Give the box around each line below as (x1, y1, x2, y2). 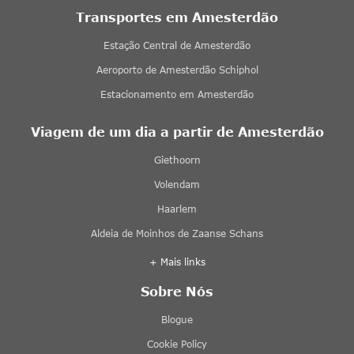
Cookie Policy (147, 337, 207, 350)
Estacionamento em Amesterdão (100, 88, 254, 100)
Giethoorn (153, 153, 201, 166)
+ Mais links (149, 255, 205, 268)
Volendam (154, 178, 200, 190)
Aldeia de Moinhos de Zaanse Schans (91, 227, 263, 239)
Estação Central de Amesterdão (104, 39, 250, 51)
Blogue (161, 313, 193, 326)
